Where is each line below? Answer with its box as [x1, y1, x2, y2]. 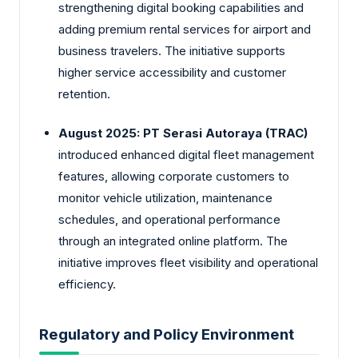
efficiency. [58, 276, 116, 292]
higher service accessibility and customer [58, 64, 286, 80]
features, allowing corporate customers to [58, 169, 289, 185]
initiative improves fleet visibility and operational [58, 255, 318, 271]
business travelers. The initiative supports [58, 42, 285, 58]
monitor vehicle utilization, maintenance [58, 190, 272, 206]
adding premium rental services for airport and [58, 21, 311, 37]
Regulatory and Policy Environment [39, 324, 294, 344]
